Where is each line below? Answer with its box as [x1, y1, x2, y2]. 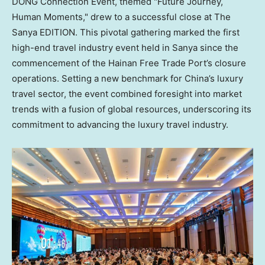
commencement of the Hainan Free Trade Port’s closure [12, 57, 246, 69]
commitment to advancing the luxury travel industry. [12, 118, 231, 130]
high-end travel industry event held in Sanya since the [12, 41, 238, 53]
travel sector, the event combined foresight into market [12, 88, 242, 99]
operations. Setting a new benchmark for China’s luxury [12, 72, 243, 84]
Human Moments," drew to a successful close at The [12, 11, 231, 22]
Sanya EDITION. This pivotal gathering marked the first [12, 26, 240, 38]
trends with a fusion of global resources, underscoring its [12, 103, 251, 115]
